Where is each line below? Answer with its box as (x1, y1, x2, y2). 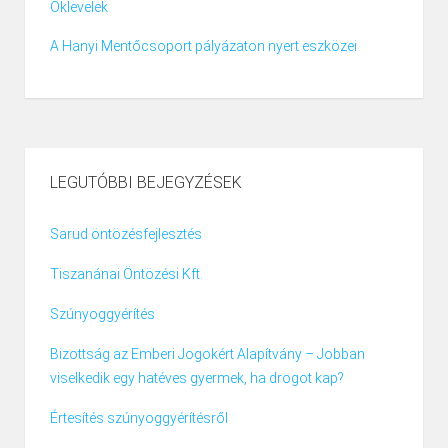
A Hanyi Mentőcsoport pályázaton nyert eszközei (50, 38, 357, 55)
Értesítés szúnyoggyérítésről (50, 410, 228, 427)
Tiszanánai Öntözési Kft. (50, 266, 203, 283)
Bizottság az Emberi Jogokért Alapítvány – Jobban (50, 346, 365, 363)
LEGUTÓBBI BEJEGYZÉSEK (50, 173, 242, 193)
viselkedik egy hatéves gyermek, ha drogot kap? (50, 370, 344, 387)
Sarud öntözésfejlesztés (50, 226, 202, 243)
